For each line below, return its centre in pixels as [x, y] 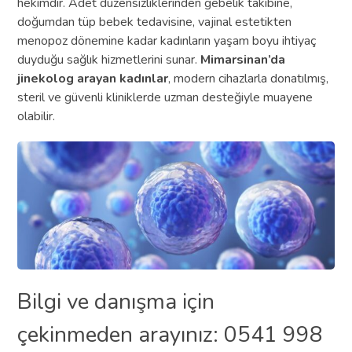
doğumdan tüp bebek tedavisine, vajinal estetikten [155, 22]
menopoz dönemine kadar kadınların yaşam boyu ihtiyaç [167, 41]
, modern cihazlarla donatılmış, [249, 79]
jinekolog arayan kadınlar [93, 79]
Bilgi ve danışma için [116, 301]
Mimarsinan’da [243, 60]
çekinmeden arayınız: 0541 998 [170, 334]
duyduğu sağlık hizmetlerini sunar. [109, 60]
